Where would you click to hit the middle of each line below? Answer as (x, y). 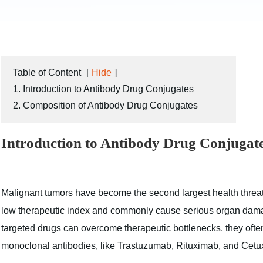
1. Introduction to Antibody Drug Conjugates (103, 89)
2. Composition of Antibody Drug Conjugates (105, 105)
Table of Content (47, 73)
